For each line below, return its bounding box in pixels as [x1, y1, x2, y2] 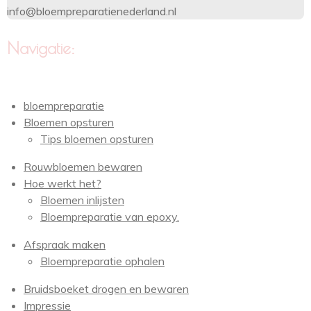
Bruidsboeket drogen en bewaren [24, 282, 189, 296]
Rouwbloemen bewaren [24, 160, 142, 174]
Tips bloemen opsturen [40, 132, 153, 146]
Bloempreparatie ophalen [40, 254, 165, 268]
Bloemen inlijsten [40, 193, 124, 207]
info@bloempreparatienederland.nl [7, 4, 176, 18]
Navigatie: [7, 39, 75, 58]
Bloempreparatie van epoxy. [40, 210, 179, 224]
